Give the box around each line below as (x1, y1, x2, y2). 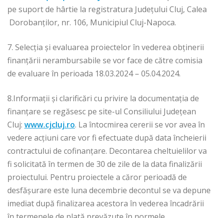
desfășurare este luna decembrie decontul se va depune (7, 185, 211, 196)
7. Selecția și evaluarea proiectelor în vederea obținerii (7, 42, 204, 53)
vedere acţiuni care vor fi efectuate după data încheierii (7, 132, 206, 144)
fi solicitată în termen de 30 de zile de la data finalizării (7, 159, 202, 170)
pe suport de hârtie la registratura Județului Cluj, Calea (7, 4, 207, 15)
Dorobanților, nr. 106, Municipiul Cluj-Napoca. (7, 17, 176, 28)
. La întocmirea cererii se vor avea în (75, 119, 205, 130)
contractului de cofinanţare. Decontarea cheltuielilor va (7, 145, 207, 157)
